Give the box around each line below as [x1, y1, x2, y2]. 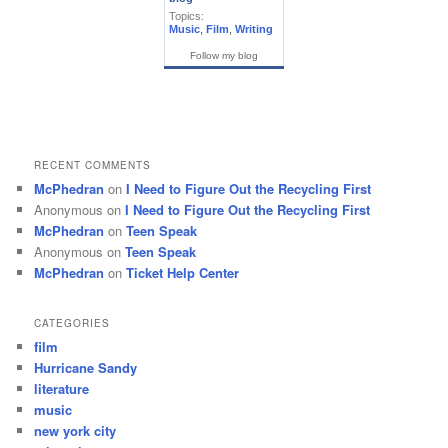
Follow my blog [190, 49, 258, 61]
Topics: [169, 9, 204, 22]
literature [34, 378, 90, 398]
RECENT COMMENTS [34, 158, 152, 173]
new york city [34, 420, 117, 440]
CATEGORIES [34, 315, 111, 330]
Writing [235, 22, 273, 35]
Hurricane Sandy [34, 357, 138, 377]
